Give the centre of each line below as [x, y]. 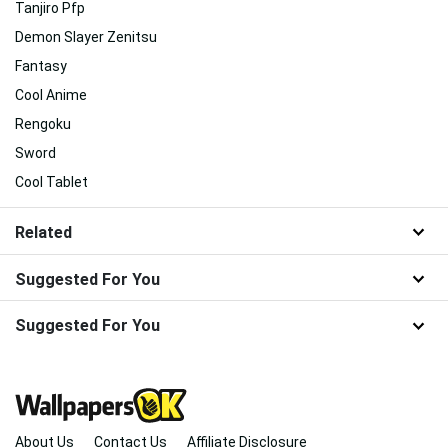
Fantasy [41, 65]
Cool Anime [51, 94]
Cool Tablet [51, 181]
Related [43, 232]
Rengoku [43, 123]
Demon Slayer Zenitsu [86, 36]
